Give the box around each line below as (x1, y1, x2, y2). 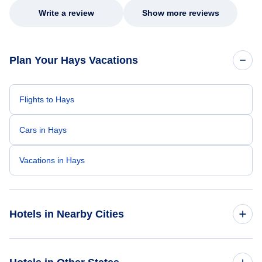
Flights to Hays (19, 95, 74, 105)
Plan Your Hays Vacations (9, 54, 138, 67)
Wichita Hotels (19, 249, 72, 258)
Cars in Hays (19, 125, 67, 135)
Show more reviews (142, 8, 219, 18)
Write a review (39, 8, 94, 18)
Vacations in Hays (19, 156, 85, 166)
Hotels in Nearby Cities (9, 208, 124, 220)
